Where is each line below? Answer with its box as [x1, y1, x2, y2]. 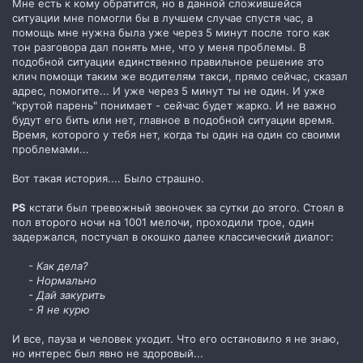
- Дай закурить [28, 288, 105, 301]
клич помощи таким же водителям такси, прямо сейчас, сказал [12, 69, 348, 83]
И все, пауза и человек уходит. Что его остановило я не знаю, [12, 331, 340, 345]
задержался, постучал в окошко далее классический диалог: [12, 229, 334, 243]
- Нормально [28, 273, 96, 287]
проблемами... [12, 142, 89, 156]
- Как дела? [28, 258, 88, 272]
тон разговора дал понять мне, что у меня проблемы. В [12, 40, 305, 53]
